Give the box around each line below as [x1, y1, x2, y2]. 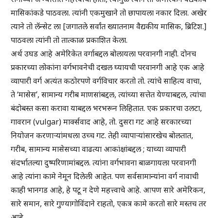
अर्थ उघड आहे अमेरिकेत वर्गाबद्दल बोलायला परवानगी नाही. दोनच [11, 48, 197, 59]
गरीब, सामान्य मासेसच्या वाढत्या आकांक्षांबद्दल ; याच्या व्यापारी [11, 144, 186, 155]
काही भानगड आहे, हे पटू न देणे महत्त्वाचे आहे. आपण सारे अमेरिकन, [11, 184, 206, 196]
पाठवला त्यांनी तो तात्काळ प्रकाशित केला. [11, 35, 128, 46]
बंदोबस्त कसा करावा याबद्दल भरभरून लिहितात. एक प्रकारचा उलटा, [11, 103, 202, 114]
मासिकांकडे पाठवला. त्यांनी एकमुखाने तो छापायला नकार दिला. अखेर [11, 7, 207, 18]
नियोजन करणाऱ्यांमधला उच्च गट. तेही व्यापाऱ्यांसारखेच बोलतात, [11, 130, 194, 141]
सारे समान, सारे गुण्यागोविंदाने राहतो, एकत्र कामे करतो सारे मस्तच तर [11, 198, 207, 209]
